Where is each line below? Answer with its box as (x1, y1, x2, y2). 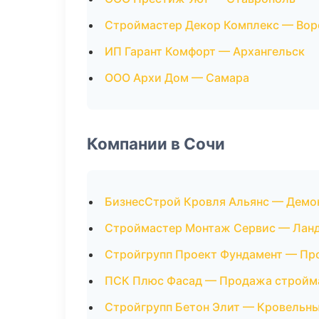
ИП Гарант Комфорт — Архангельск (105, 44, 305, 58)
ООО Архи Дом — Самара (105, 70, 249, 85)
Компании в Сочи (87, 134, 225, 153)
